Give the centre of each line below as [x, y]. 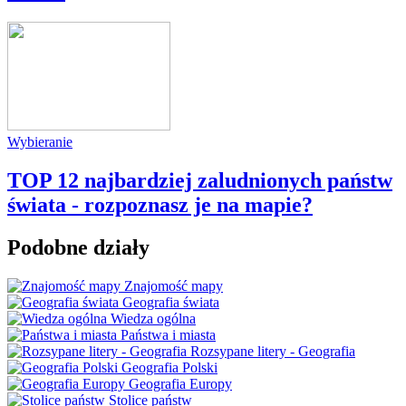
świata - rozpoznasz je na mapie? [160, 204]
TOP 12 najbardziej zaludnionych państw [200, 180]
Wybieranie [40, 141]
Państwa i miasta [168, 334]
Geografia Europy [180, 383]
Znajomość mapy [174, 285]
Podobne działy [78, 247]
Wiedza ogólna [153, 318]
